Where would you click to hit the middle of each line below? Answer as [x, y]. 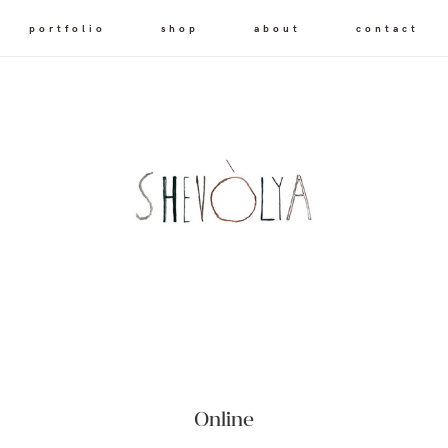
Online [224, 418]
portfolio [67, 28]
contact [387, 28]
